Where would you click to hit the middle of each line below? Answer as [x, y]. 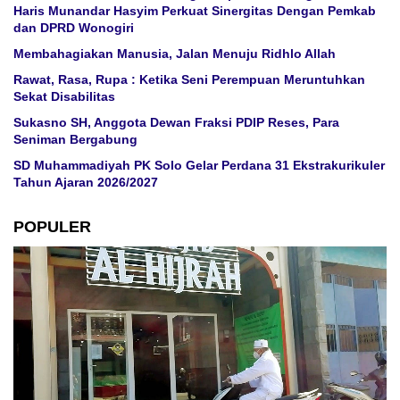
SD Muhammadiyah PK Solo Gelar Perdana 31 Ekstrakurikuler [199, 166]
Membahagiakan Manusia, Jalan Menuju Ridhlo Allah [175, 54]
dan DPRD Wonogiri [74, 28]
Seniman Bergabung [75, 140]
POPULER [52, 227]
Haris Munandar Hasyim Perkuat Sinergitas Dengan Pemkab [195, 11]
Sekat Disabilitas [64, 97]
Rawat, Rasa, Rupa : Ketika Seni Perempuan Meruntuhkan [189, 80]
